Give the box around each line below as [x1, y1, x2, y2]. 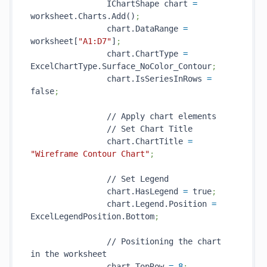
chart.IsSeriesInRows [30, 74, 207, 83]
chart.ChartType [30, 49, 183, 58]
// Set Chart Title [30, 124, 193, 133]
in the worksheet [30, 249, 107, 259]
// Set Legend [30, 174, 169, 184]
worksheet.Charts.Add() [30, 11, 135, 21]
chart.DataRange [30, 24, 183, 33]
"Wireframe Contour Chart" [30, 149, 150, 159]
